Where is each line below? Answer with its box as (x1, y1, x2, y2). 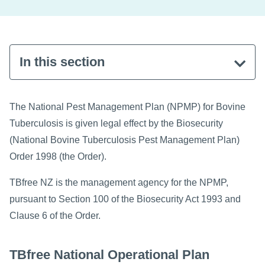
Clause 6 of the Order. (9, 210, 101, 221)
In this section (20, 54, 105, 69)
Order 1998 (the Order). (9, 151, 111, 161)
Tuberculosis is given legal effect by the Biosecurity (9, 118, 223, 128)
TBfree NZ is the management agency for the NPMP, (9, 177, 228, 188)
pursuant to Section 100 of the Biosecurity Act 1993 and (9, 193, 241, 204)
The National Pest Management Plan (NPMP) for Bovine (9, 101, 245, 112)
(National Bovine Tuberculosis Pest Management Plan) (9, 134, 240, 145)
